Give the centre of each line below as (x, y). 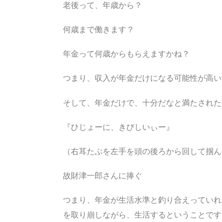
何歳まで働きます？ (99, 29)
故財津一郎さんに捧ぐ (103, 176)
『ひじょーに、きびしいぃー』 (118, 127)
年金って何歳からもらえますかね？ (126, 54)
